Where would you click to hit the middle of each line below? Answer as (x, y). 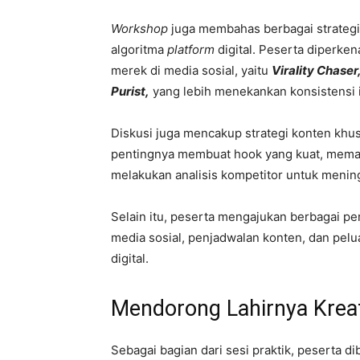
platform (191, 49)
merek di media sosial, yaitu (191, 70)
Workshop (141, 28)
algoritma (139, 49)
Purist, (130, 91)
